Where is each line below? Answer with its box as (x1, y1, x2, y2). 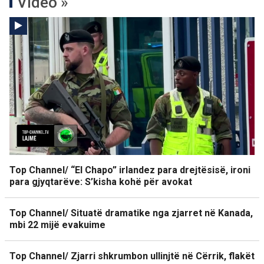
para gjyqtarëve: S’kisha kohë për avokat (9, 176, 192, 187)
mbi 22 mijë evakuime (9, 219, 105, 230)
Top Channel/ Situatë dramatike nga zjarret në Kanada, (9, 207, 253, 219)
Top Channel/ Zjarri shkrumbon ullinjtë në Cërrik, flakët (9, 250, 255, 262)
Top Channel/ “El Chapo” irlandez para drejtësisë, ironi (9, 164, 250, 176)
